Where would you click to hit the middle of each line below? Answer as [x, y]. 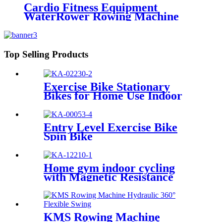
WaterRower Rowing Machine [101, 17]
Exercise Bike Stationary [107, 86]
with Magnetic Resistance [109, 177]
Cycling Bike [76, 104]
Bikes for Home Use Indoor [113, 95]
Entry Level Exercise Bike [111, 127]
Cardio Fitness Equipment [91, 8]
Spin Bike [68, 136]
